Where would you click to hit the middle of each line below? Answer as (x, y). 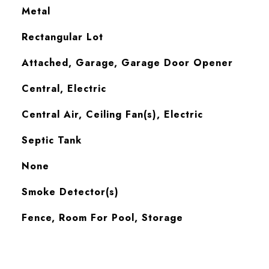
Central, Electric (64, 89)
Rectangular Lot (62, 37)
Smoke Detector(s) (70, 192)
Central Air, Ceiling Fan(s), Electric (112, 114)
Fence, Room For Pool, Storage (102, 218)
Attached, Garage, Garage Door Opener (127, 63)
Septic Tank (51, 140)
